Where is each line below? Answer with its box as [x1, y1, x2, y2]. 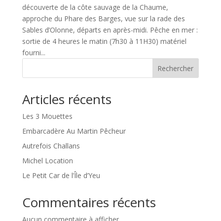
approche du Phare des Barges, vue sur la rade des [22, 13, 185, 23]
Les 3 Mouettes [22, 111, 73, 121]
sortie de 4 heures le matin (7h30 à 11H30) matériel [22, 36, 186, 46]
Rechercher [157, 63, 194, 73]
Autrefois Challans [22, 141, 80, 150]
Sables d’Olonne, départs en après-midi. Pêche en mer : [22, 25, 198, 35]
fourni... [22, 47, 45, 57]
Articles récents [22, 90, 111, 108]
